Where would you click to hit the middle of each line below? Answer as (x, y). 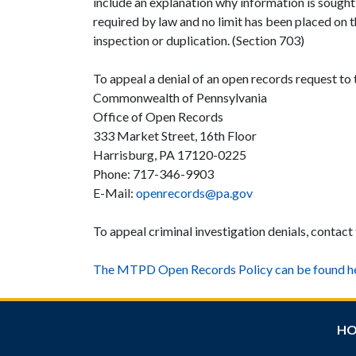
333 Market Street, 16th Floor (175, 135)
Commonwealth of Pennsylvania (180, 97)
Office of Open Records (158, 116)
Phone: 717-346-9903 (153, 173)
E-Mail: (114, 192)
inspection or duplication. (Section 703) (199, 40)
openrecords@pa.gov (194, 192)
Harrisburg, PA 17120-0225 (170, 154)
